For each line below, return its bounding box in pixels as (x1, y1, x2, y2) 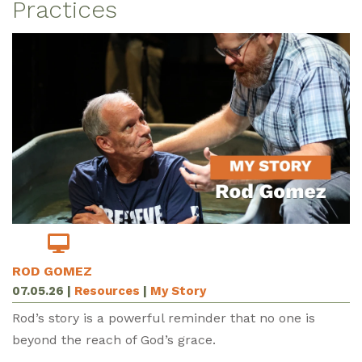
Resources (74, 284, 140, 299)
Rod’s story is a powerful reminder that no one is (12, 310, 315, 326)
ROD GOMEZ (12, 263, 92, 280)
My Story (150, 284, 206, 299)
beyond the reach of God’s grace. (12, 332, 216, 348)
